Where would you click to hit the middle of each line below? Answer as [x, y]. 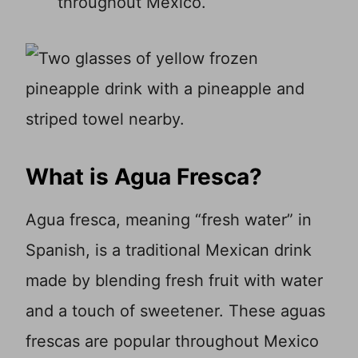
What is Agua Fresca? [144, 177]
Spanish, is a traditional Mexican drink [169, 251]
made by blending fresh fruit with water [174, 281]
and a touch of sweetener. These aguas [175, 311]
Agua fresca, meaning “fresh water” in [169, 220]
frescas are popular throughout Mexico [172, 342]
